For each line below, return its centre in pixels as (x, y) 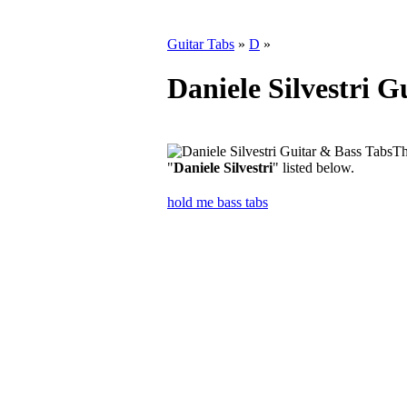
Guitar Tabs (201, 44)
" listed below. (313, 168)
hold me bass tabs (218, 202)
